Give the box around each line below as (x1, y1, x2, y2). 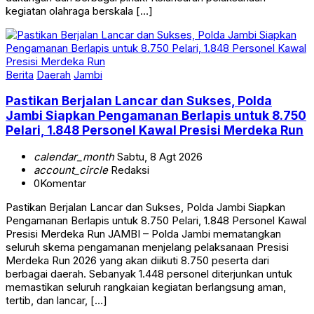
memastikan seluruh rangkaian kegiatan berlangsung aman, (6, 280, 286, 294)
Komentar (40, 176, 86, 190)
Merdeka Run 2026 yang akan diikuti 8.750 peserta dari (6, 253, 269, 267)
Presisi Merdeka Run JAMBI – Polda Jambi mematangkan (6, 226, 281, 240)
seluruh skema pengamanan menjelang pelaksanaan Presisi (6, 240, 289, 254)
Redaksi (108, 163, 149, 177)
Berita (6, 67, 34, 81)
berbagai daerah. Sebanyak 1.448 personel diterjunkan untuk (6, 266, 292, 280)
